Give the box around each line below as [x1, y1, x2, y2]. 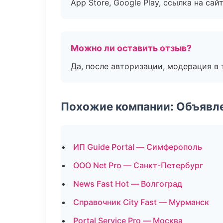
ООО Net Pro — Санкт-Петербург [73, 160, 203, 170]
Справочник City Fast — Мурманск [73, 197, 209, 207]
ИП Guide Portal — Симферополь [73, 142, 202, 152]
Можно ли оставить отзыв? [71, 43, 192, 53]
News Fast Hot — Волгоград [73, 179, 182, 189]
